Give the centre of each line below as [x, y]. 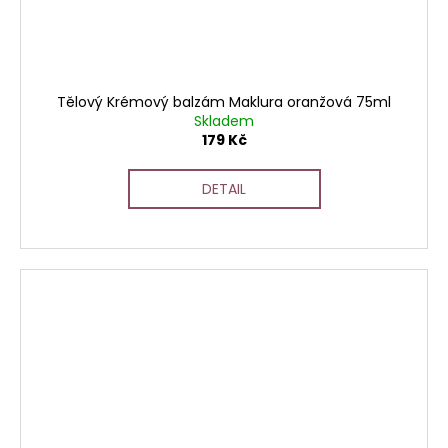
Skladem [224, 121]
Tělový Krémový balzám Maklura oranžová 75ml [224, 102]
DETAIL [224, 189]
